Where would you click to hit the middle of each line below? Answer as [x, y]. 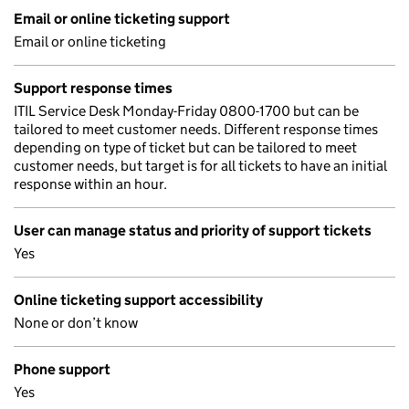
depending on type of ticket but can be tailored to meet [185, 147]
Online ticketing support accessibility [138, 300]
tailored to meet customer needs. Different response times [196, 129]
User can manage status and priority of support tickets [193, 231]
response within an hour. [90, 184]
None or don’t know [76, 323]
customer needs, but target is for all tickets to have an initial [200, 166]
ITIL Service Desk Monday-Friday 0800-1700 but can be [186, 111]
